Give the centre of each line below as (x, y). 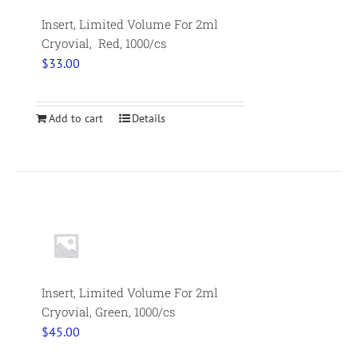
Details (149, 118)
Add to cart (76, 118)
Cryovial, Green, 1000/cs (109, 312)
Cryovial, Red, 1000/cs (104, 43)
